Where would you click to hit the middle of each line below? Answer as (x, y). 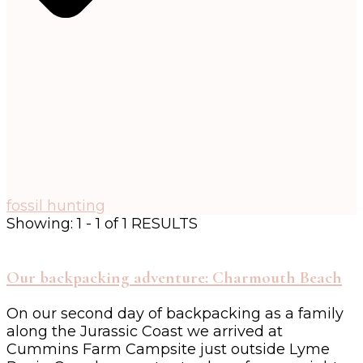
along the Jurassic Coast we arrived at (145, 332)
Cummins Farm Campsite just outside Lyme (168, 350)
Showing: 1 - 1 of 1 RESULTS (102, 224)
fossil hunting (56, 206)
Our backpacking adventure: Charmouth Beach (174, 278)
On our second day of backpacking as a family (175, 314)
